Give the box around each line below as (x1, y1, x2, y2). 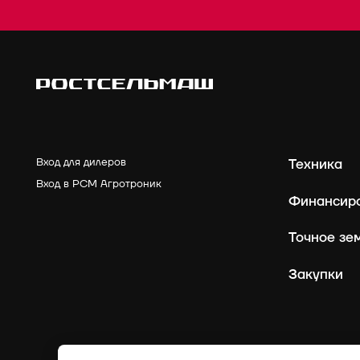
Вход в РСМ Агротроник (36, 176, 162, 191)
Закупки (288, 264, 343, 284)
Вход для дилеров (36, 155, 126, 170)
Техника (288, 155, 342, 174)
